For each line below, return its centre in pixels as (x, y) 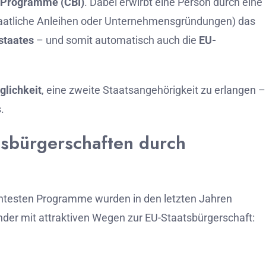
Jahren (216, 199)
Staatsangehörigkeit (152, 90)
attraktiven (65, 218)
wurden (114, 199)
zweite (86, 90)
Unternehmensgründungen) (171, 21)
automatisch (126, 40)
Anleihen (59, 21)
